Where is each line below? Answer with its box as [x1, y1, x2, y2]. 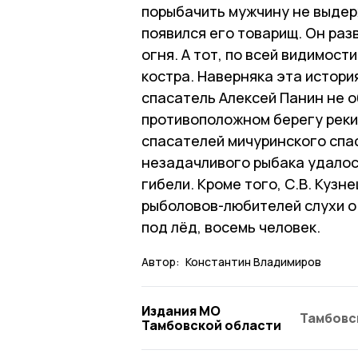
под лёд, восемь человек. [141, 217, 320, 237]
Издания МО [141, 301, 221, 320]
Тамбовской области [141, 316, 281, 334]
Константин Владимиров [185, 253, 321, 269]
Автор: [141, 253, 180, 269]
